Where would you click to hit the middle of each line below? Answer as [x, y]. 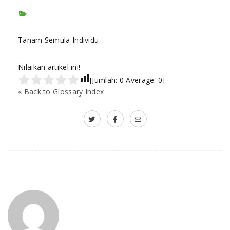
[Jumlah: [105, 80]
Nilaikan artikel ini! [49, 67]
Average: [141, 80]
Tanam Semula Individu [59, 40]
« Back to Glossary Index [61, 92]
